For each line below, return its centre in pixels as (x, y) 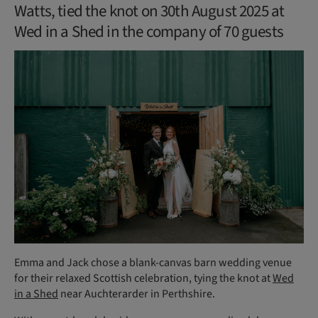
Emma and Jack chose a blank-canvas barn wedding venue (153, 263)
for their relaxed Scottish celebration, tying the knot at (143, 279)
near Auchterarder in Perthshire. (137, 294)
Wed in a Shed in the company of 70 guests (149, 32)
